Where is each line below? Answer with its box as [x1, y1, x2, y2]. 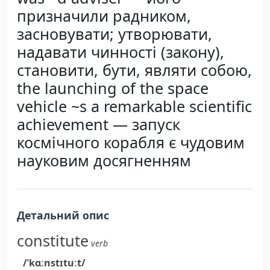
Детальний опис [17, 208, 109, 222]
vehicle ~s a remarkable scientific [17, 96, 252, 116]
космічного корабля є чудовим [17, 132, 245, 152]
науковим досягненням [17, 150, 191, 171]
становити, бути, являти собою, [17, 60, 252, 80]
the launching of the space [17, 78, 209, 98]
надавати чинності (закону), [17, 42, 224, 62]
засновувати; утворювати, [17, 24, 212, 44]
